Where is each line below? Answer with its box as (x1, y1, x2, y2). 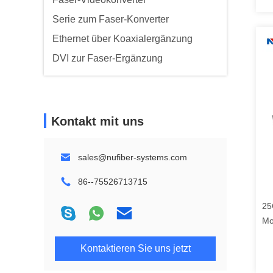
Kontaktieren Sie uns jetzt (80, 243, 191, 253)
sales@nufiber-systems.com (78, 152, 187, 162)
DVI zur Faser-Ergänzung (52, 53, 163, 63)
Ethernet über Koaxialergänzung (52, 34, 193, 44)
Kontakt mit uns (51, 115, 144, 128)
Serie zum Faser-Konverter (52, 14, 169, 24)
